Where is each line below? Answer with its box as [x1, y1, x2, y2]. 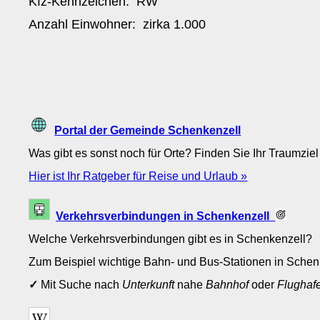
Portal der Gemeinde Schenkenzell [54, 123, 241, 136]
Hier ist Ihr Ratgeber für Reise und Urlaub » [29, 169, 248, 182]
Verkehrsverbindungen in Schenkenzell [56, 209, 276, 223]
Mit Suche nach [38, 278, 123, 291]
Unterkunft [122, 278, 175, 291]
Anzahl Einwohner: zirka [29, 16, 174, 31]
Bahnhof [206, 278, 249, 291]
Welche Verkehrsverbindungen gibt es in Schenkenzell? [29, 232, 313, 246]
